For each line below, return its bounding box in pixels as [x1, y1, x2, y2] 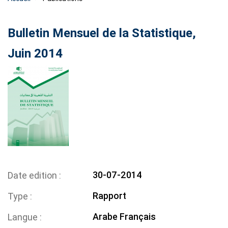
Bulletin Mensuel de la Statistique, [8, 26, 196, 41]
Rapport [93, 190, 127, 202]
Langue [8, 212, 40, 223]
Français [120, 211, 156, 222]
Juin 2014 [8, 46, 63, 61]
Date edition [8, 170, 59, 181]
